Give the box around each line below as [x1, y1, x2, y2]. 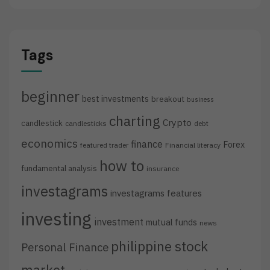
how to [99, 155, 144, 175]
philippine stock [111, 237, 208, 255]
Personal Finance [21, 239, 108, 254]
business [187, 95, 214, 104]
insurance [146, 163, 179, 173]
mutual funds [146, 216, 197, 228]
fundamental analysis [21, 162, 97, 174]
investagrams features [110, 187, 202, 199]
